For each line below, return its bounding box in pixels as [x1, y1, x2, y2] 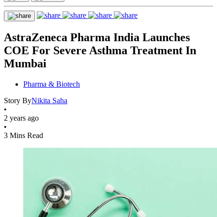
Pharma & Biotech [23, 79, 80, 88]
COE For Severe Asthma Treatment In [4, 44, 196, 57]
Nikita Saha [31, 96, 67, 105]
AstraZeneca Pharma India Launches [4, 31, 190, 44]
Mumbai [4, 57, 46, 70]
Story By [4, 96, 31, 105]
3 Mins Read [4, 131, 43, 139]
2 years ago [4, 113, 39, 122]
